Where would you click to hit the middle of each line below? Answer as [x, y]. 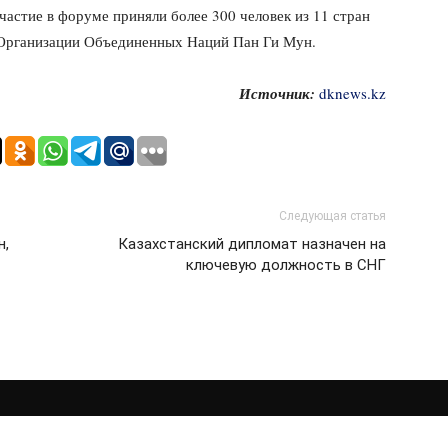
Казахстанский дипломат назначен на [252, 244]
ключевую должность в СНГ [286, 265]
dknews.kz [352, 93]
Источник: [277, 93]
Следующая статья [332, 216]
